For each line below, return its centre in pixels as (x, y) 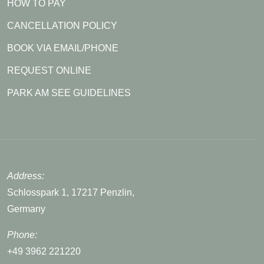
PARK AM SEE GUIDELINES (69, 93)
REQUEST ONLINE (49, 70)
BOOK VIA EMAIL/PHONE (63, 48)
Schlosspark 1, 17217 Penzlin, (71, 192)
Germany (26, 209)
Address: (26, 176)
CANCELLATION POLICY (62, 25)
